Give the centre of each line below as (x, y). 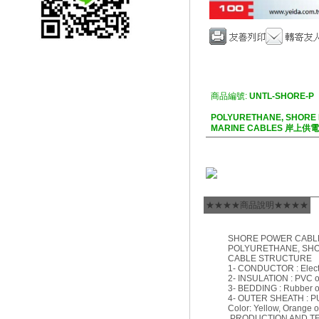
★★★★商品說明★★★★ (257, 205)
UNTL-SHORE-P (282, 96)
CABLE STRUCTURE (270, 258)
